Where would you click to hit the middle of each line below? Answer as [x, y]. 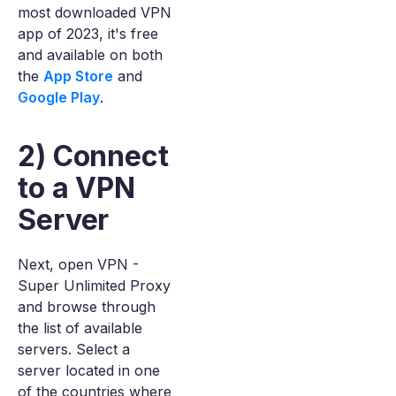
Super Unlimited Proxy [94, 286]
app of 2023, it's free [88, 34]
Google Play [59, 97]
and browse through [87, 307]
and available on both [90, 55]
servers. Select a [74, 349]
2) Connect [93, 156]
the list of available [80, 328]
